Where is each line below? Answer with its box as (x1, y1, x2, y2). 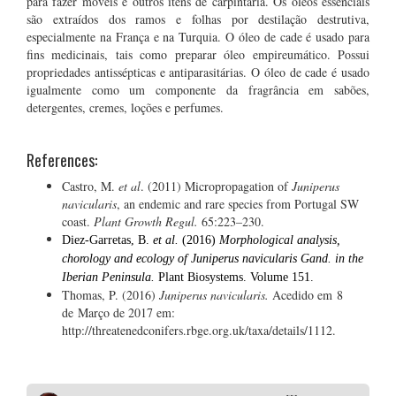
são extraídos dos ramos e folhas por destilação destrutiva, (27, 11, 369, 27)
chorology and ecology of (62, 252, 191, 265)
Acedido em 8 (272, 286, 343, 303)
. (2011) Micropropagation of (141, 178, 288, 194)
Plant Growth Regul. (94, 213, 198, 230)
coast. (62, 213, 94, 230)
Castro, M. (62, 178, 118, 194)
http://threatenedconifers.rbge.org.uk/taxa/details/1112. (62, 322, 336, 339)
